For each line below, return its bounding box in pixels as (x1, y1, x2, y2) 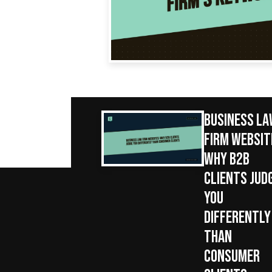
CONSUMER (204, 245, 260, 265)
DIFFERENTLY (204, 206, 271, 226)
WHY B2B (204, 148, 250, 168)
